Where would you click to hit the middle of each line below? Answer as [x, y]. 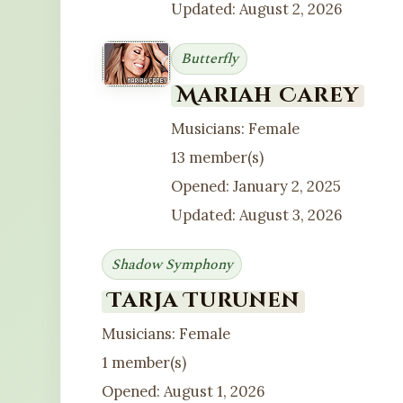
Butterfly [209, 59]
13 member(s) [218, 157]
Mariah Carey [268, 95]
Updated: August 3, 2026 [257, 215]
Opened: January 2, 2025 [256, 186]
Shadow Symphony [172, 264]
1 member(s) [144, 363]
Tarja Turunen [203, 301]
